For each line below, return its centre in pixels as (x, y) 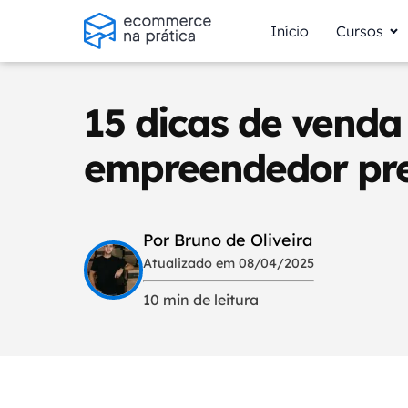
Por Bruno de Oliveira (228, 240)
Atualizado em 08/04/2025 (229, 263)
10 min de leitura (201, 300)
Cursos (359, 31)
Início (289, 31)
